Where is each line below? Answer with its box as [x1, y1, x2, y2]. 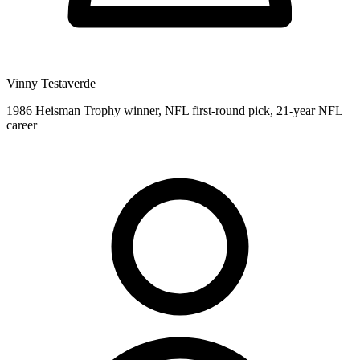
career [6, 117, 37, 132]
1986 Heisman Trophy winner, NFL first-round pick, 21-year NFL [6, 103, 342, 117]
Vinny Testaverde [6, 76, 96, 90]
